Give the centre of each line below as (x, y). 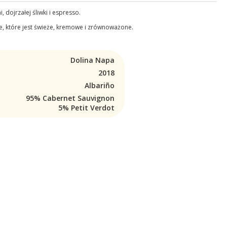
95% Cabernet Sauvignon (70, 98)
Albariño (100, 85)
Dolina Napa (92, 60)
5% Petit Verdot (86, 108)
